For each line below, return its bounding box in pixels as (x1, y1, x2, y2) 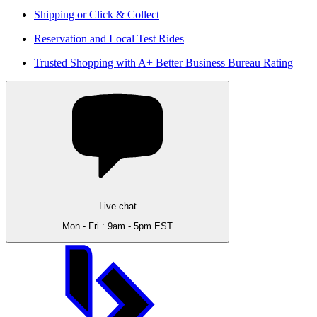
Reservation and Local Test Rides (34, 33, 184, 45)
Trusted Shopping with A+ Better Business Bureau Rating (34, 57, 293, 69)
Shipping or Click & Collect (34, 8, 159, 21)
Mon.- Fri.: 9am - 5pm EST (62, 220, 173, 231)
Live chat (98, 200, 137, 212)
